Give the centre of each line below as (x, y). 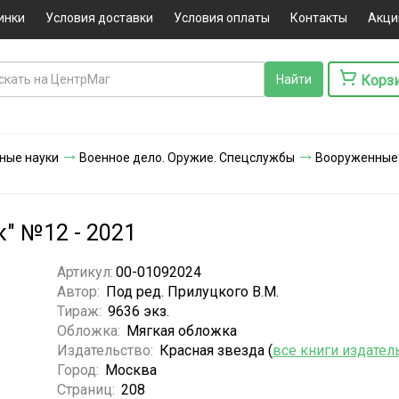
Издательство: (106, 350)
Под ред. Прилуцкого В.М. (192, 291)
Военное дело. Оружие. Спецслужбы (187, 157)
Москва (130, 370)
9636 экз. (138, 311)
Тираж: (81, 311)
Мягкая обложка (181, 330)
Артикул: (85, 272)
